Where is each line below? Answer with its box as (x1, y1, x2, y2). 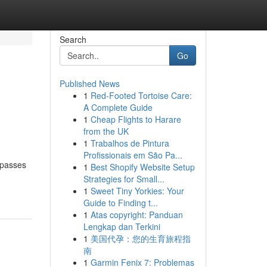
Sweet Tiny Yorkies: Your (90, 185, 184, 197)
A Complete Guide (83, 101, 153, 113)
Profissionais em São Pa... (83, 149, 182, 161)
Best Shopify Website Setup (90, 161, 195, 173)
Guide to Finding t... (83, 197, 158, 209)
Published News (59, 77, 120, 89)
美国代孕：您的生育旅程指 (90, 232, 191, 244)
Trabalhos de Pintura (90, 137, 169, 149)
